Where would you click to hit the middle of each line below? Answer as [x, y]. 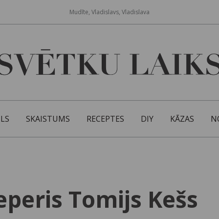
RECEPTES [105, 119]
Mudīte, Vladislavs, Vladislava [109, 12]
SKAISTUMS [48, 119]
